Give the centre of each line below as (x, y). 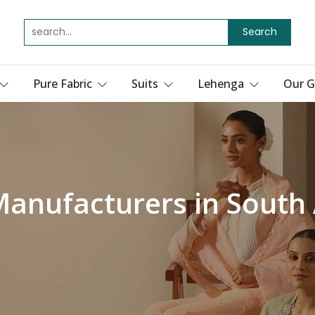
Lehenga (222, 83)
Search (259, 32)
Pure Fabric (64, 83)
